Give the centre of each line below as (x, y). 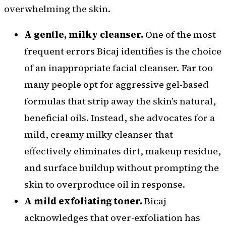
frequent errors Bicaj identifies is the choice (123, 51)
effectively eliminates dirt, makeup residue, (123, 151)
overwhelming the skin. (57, 9)
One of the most (180, 35)
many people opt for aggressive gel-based (117, 85)
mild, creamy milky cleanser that (99, 135)
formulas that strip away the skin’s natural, (120, 101)
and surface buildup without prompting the (122, 168)
